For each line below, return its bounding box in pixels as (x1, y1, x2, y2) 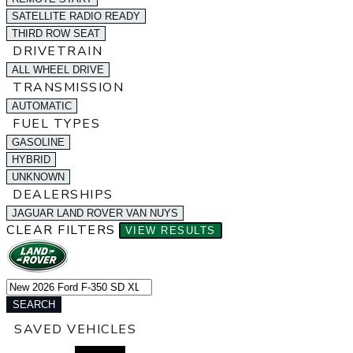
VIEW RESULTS (124, 225, 216, 236)
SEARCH (13, 299, 55, 310)
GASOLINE (12, 136, 65, 148)
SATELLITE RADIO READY (12, 10, 140, 22)
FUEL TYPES (13, 115, 100, 132)
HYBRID (12, 154, 50, 165)
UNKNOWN (12, 171, 65, 183)
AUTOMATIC (12, 100, 72, 112)
